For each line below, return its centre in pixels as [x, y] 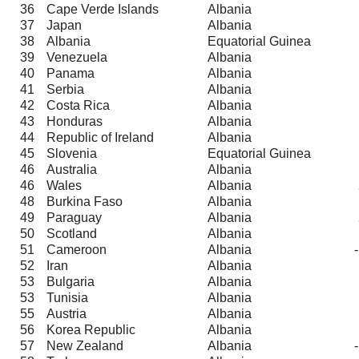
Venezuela [77, 57]
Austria [67, 313]
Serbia [65, 89]
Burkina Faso [85, 201]
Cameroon [77, 249]
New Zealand [85, 345]
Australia [72, 169]
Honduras [75, 121]
